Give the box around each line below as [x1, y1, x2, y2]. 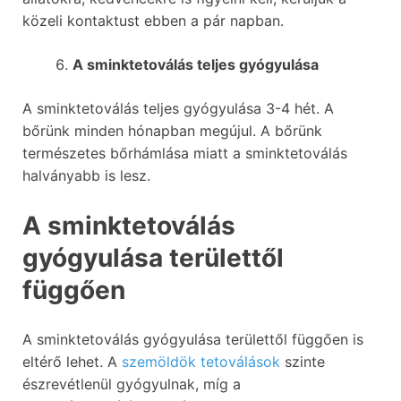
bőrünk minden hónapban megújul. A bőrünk [22, 121, 322, 140]
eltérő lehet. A [22, 353, 122, 371]
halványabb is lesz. [22, 166, 150, 184]
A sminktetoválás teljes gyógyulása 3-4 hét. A [22, 98, 334, 117]
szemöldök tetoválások [122, 353, 280, 371]
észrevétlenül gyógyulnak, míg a [22, 375, 241, 394]
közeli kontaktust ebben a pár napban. [22, 11, 284, 30]
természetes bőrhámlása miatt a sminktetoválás [22, 143, 347, 162]
